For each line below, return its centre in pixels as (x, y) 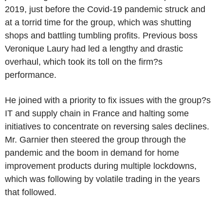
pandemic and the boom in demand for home (92, 153)
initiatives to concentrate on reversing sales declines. (107, 127)
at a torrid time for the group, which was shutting (98, 22)
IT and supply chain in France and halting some (97, 113)
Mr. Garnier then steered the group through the (95, 140)
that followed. (31, 192)
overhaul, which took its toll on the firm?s (84, 62)
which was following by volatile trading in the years (102, 179)
